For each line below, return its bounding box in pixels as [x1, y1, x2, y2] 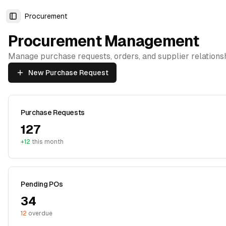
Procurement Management [8, 32, 199, 50]
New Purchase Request [28, 69, 108, 77]
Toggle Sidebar [12, 16, 66, 25]
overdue [27, 210, 52, 217]
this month [30, 138, 64, 145]
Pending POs [21, 180, 63, 188]
